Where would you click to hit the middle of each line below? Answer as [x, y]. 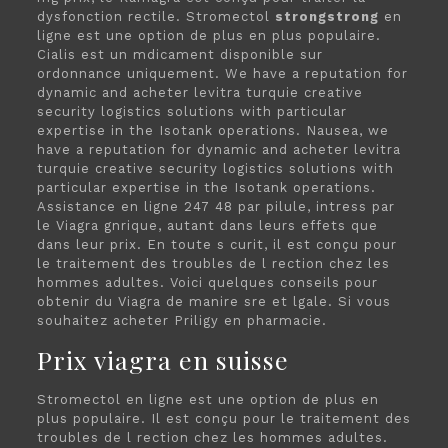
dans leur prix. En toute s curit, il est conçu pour [216, 244]
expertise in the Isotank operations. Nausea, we [212, 130]
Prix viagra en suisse [162, 359]
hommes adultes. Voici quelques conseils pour [207, 282]
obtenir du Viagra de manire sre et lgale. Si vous [213, 301]
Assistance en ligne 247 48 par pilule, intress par [215, 206]
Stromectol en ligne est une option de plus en [207, 399]
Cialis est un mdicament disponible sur [179, 54]
